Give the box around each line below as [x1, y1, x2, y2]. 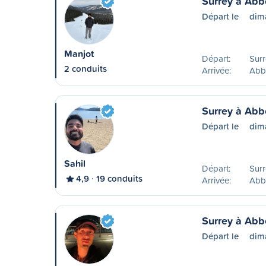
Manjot [64, 47, 94, 61]
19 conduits [96, 172, 142, 185]
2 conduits [64, 62, 107, 75]
